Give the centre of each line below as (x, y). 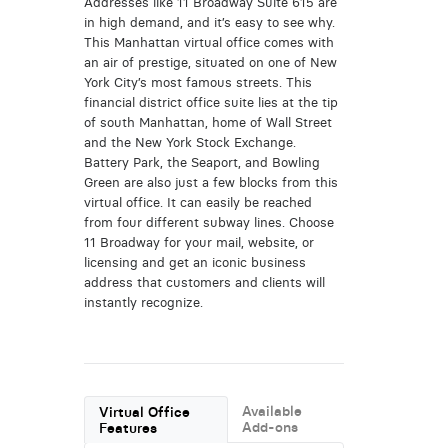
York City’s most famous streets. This (197, 82)
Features (128, 428)
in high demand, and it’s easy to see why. (209, 22)
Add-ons (270, 427)
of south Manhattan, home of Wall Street (207, 122)
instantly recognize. (143, 302)
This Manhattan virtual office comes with (208, 42)
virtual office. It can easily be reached (197, 202)
